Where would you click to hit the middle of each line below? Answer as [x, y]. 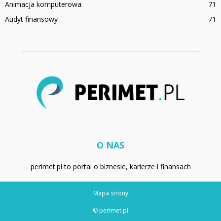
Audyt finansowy [31, 19]
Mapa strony [110, 193]
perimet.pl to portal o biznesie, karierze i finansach [110, 166]
